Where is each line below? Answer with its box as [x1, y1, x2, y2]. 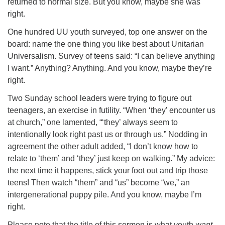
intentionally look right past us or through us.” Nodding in [8, 130, 207, 139]
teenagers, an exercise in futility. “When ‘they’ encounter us [8, 106, 215, 115]
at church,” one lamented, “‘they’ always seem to [8, 118, 178, 127]
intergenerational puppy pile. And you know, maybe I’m [8, 190, 201, 199]
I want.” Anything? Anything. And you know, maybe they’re [8, 64, 212, 72]
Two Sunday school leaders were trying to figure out [8, 94, 191, 102]
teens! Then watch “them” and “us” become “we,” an [8, 178, 190, 187]
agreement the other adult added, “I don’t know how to [8, 142, 198, 151]
